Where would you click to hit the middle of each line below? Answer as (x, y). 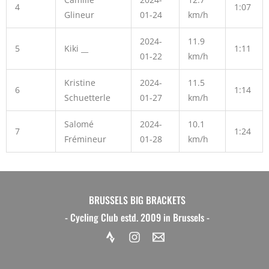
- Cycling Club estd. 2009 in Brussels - (137, 217)
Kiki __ (76, 49)
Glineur (79, 15)
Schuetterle (87, 98)
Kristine (80, 83)
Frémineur (85, 139)
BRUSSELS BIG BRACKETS (137, 200)
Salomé (79, 124)
